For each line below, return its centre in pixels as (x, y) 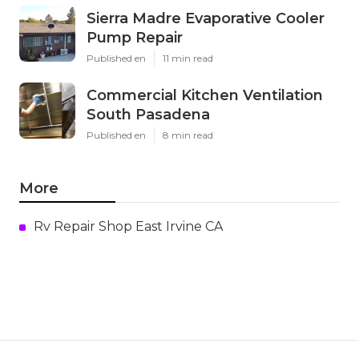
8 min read (188, 135)
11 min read (188, 58)
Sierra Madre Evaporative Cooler (206, 19)
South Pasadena (148, 115)
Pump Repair (135, 38)
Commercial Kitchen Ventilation (205, 96)
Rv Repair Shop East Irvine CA (128, 227)
